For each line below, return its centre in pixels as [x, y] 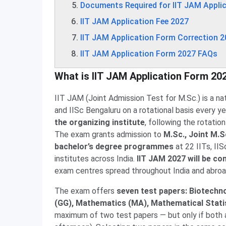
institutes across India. [96, 159]
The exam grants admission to [109, 134]
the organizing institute [100, 122]
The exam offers [86, 191]
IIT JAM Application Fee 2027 [134, 21]
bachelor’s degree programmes [114, 147]
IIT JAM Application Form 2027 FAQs [149, 54]
